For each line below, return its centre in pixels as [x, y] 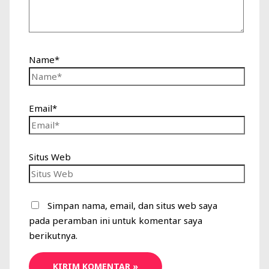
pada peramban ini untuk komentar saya [116, 220]
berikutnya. [53, 235]
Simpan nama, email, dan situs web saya [133, 205]
